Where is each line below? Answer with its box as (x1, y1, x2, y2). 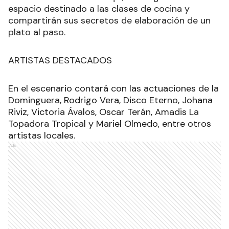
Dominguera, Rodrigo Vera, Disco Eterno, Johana (8, 94, 213, 106)
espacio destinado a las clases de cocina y (8, 2, 190, 15)
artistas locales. (8, 129, 75, 142)
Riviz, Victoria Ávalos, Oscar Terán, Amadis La (8, 105, 199, 118)
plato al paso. (8, 26, 68, 38)
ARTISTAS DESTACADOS (8, 54, 112, 66)
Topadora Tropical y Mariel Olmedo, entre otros (8, 117, 211, 130)
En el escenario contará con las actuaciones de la (8, 82, 219, 95)
